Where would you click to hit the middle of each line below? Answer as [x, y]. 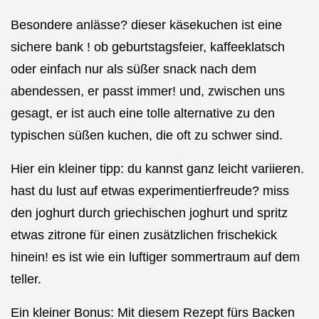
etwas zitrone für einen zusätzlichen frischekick [144, 235]
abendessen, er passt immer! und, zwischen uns [148, 91]
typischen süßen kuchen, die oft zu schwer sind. [147, 136]
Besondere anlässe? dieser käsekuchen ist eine [146, 25]
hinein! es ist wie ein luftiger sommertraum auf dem [155, 257]
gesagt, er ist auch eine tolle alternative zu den [143, 114]
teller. [26, 279]
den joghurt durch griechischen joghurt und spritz [149, 213]
